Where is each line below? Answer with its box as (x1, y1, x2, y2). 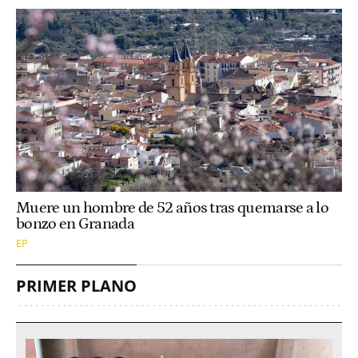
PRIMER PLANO (16, 275, 137, 297)
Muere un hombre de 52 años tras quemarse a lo (16, 199, 329, 217)
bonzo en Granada (16, 215, 135, 233)
